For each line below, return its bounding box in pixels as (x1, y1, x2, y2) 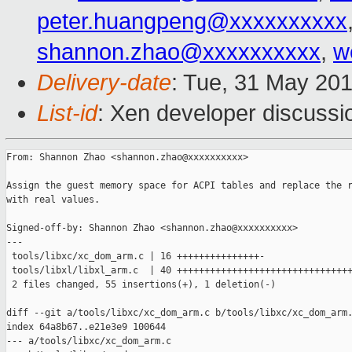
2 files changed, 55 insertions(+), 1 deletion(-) (6, 279, 276, 291)
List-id (37, 101, 97, 126)
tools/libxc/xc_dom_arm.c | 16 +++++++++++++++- (6, 251, 265, 262)
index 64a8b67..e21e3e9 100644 (6, 321, 166, 333)
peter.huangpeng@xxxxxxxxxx (37, 9, 347, 35)
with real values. (6, 194, 100, 206)
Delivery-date (37, 70, 171, 96)
